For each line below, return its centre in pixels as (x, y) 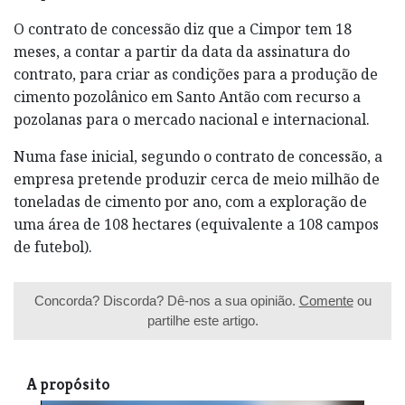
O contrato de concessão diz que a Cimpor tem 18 (183, 28)
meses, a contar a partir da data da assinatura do (182, 51)
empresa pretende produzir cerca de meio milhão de (197, 179)
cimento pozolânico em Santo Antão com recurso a (187, 96)
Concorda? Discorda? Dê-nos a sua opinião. (166, 300)
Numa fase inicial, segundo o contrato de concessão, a (198, 156)
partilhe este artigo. (202, 320)
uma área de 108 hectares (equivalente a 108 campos (196, 224)
